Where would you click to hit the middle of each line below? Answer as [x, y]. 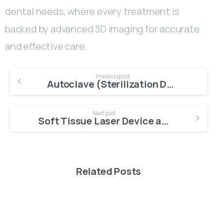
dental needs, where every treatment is [92, 12]
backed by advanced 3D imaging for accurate [102, 29]
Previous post [113, 77]
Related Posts [108, 171]
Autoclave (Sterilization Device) [170, 84]
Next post [104, 113]
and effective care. [46, 46]
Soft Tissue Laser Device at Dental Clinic [165, 121]
